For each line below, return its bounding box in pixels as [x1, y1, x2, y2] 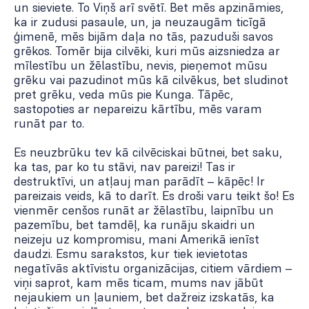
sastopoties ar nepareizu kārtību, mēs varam [14, 101, 262, 117]
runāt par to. [14, 115, 84, 132]
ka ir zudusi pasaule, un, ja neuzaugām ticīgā [14, 14, 266, 30]
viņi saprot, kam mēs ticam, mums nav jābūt [14, 275, 263, 291]
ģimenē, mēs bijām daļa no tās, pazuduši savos [14, 28, 273, 45]
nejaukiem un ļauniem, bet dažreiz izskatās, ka [14, 289, 275, 306]
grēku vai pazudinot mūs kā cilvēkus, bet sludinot [14, 72, 288, 88]
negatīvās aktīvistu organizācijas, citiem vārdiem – [14, 260, 292, 277]
